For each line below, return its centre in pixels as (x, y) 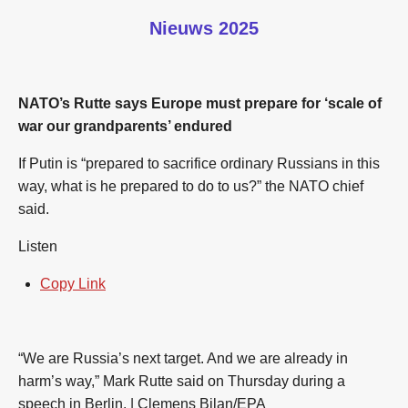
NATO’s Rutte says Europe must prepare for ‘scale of (200, 103)
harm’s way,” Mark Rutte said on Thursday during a (182, 381)
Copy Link (73, 284)
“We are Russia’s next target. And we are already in (183, 358)
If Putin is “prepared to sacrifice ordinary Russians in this (199, 163)
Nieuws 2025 (204, 28)
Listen (38, 246)
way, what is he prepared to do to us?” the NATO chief (191, 186)
